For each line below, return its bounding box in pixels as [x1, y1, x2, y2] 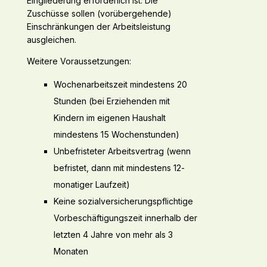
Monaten [53, 246, 88, 257]
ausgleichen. [26, 35, 76, 45]
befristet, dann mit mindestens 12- [53, 163, 185, 173]
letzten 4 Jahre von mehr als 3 [53, 229, 173, 240]
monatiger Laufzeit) [53, 179, 130, 190]
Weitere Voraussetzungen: [26, 56, 131, 67]
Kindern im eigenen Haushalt [53, 113, 166, 123]
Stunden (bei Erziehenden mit [53, 96, 170, 107]
